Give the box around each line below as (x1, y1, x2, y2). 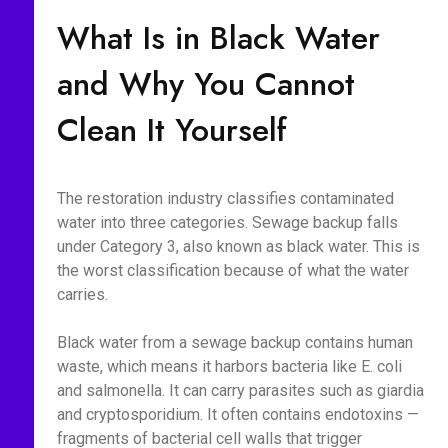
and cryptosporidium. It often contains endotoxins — (56, 405, 419, 424)
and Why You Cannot (56, 61, 355, 107)
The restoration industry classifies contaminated (56, 189, 394, 208)
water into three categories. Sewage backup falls (56, 213, 398, 232)
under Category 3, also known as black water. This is (56, 237, 420, 256)
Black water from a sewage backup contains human (56, 333, 413, 352)
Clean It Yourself (56, 107, 287, 153)
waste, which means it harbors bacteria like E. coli (56, 357, 402, 376)
